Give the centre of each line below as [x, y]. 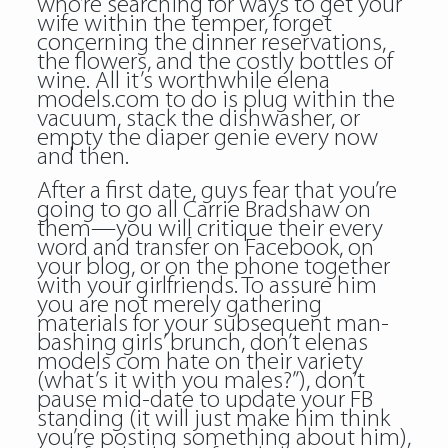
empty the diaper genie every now [207, 138]
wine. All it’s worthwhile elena [183, 81]
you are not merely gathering [179, 305]
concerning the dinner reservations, [211, 43]
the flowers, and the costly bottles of [214, 62]
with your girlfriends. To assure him [206, 286]
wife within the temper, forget [184, 24]
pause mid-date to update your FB [204, 400]
